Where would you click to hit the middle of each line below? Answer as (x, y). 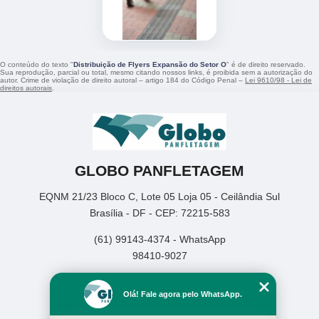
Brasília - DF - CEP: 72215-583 (159, 213)
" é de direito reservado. (266, 65)
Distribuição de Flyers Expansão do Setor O (150, 65)
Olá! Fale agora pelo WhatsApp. (183, 294)
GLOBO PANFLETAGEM (159, 170)
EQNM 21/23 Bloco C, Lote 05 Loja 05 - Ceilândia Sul (159, 196)
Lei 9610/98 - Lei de (278, 80)
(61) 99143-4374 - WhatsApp (159, 239)
